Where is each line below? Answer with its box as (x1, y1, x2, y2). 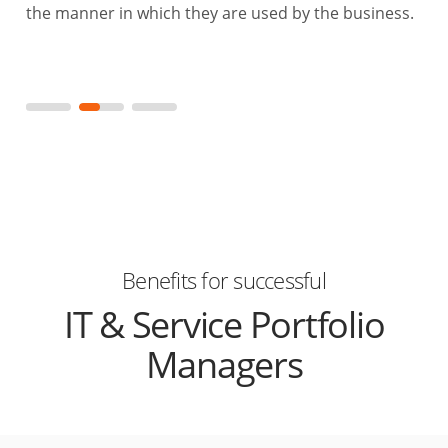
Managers (145, 340, 303, 390)
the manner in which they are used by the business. (25, 2, 414, 25)
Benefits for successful (122, 265, 326, 296)
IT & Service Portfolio (63, 300, 385, 350)
